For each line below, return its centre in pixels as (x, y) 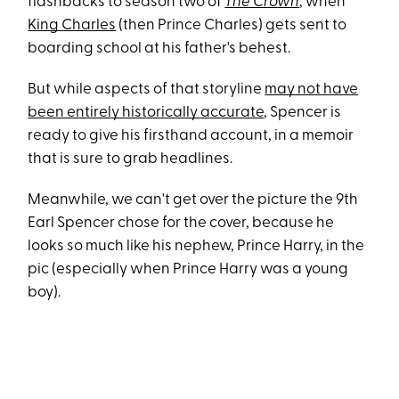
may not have (312, 89)
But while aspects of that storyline (147, 89)
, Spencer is (303, 112)
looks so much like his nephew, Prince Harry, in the (196, 246)
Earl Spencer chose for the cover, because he (181, 223)
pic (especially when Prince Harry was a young (188, 269)
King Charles (72, 25)
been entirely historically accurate (146, 112)
